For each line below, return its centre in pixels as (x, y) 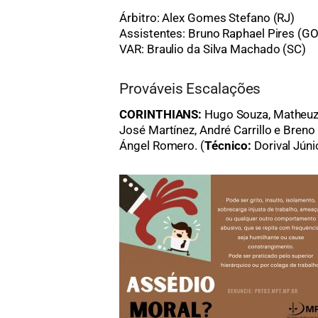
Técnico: (228, 146)
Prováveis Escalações (190, 88)
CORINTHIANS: (162, 115)
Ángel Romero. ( (162, 146)
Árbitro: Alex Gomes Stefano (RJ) (207, 18)
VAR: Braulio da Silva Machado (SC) (213, 49)
